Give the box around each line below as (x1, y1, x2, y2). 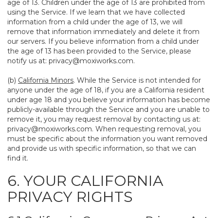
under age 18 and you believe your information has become (7, 95, 210, 104)
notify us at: (7, 56, 49, 65)
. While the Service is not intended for (73, 76, 201, 85)
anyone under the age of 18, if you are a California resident (7, 86, 204, 94)
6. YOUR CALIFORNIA (7, 172, 163, 190)
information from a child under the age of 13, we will (7, 18, 182, 26)
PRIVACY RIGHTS (7, 188, 133, 206)
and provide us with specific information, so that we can (7, 144, 196, 153)
